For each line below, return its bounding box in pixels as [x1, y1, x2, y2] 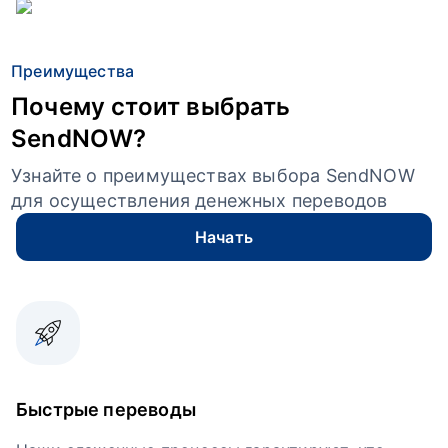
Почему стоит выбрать [11, 92, 291, 121]
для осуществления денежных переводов [11, 190, 388, 211]
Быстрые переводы [16, 399, 196, 420]
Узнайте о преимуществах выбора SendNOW [11, 165, 415, 186]
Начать [194, 227, 254, 247]
